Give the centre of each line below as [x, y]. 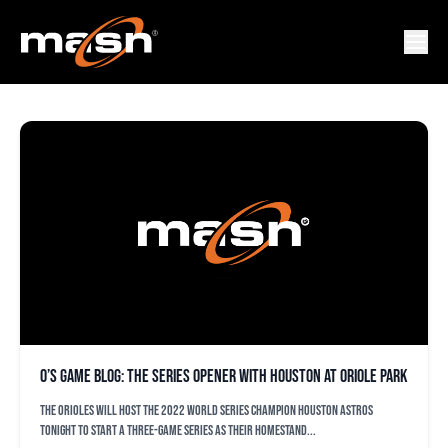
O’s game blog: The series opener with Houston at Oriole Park [223, 376]
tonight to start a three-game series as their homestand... [178, 430]
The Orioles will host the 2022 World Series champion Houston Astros [206, 410]
